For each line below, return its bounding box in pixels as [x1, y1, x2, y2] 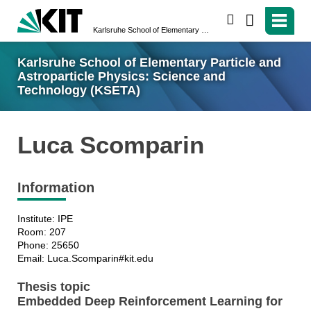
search [234, 14, 268, 26]
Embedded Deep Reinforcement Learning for [17, 294, 283, 309]
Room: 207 [17, 226, 66, 238]
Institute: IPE [17, 213, 73, 225]
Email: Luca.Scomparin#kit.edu [17, 253, 153, 264]
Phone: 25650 [17, 239, 79, 251]
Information [17, 180, 94, 196]
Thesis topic [17, 280, 90, 294]
